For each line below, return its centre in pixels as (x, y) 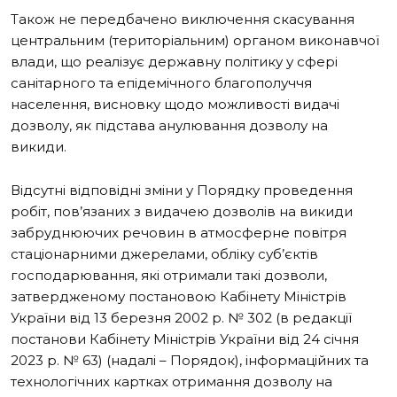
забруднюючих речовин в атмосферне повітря (179, 232)
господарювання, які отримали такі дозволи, (169, 275)
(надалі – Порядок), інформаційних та (237, 360)
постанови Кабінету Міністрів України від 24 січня (185, 339)
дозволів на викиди (283, 211)
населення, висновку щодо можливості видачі (175, 104)
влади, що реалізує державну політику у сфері (174, 61)
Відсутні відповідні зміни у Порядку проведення (182, 190)
